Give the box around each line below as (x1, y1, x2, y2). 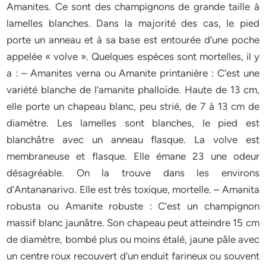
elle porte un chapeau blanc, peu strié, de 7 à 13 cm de (7, 100, 259, 112)
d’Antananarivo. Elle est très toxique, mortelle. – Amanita (7, 183, 259, 195)
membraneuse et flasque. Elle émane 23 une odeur (7, 150, 259, 162)
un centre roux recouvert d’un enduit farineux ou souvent (7, 250, 259, 262)
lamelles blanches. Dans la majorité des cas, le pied (7, 17, 259, 29)
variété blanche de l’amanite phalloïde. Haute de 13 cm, (7, 84, 259, 96)
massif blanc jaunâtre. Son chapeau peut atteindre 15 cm (7, 217, 259, 229)
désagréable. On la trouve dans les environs (7, 167, 259, 179)
